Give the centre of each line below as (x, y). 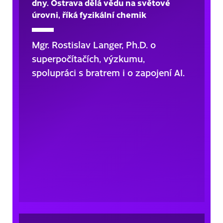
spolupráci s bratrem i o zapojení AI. (108, 72)
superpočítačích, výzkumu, (88, 58)
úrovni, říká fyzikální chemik (89, 14)
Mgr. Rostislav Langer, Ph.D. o (94, 44)
